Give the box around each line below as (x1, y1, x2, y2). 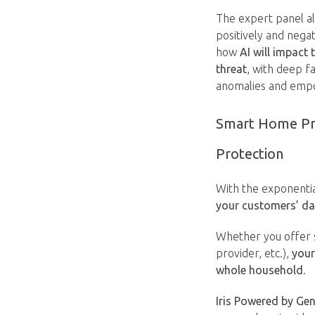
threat (216, 63, 247, 75)
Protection (216, 146, 283, 162)
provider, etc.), (216, 247, 292, 259)
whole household (216, 264, 303, 276)
